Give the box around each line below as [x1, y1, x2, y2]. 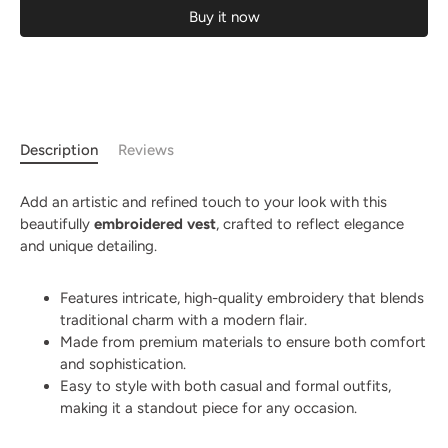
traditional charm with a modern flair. [60, 311, 307, 330]
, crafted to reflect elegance [216, 215, 404, 234]
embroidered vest [94, 215, 216, 234]
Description [20, 141, 98, 160]
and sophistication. [60, 355, 186, 374]
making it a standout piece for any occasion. [60, 399, 357, 418]
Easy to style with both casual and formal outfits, [60, 377, 391, 396]
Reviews [118, 141, 174, 160]
